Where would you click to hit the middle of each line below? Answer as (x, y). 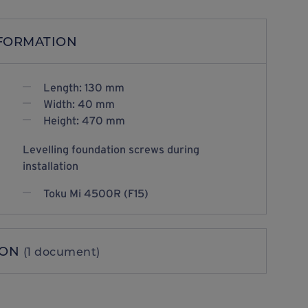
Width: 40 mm (79, 104)
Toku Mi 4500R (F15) (96, 193)
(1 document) (62, 251)
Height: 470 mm (84, 120)
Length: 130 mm (84, 87)
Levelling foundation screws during (111, 149)
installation (50, 166)
